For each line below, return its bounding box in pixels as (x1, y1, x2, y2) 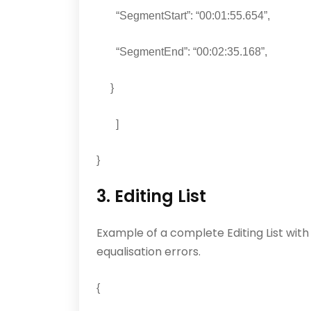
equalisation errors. (96, 244, 201, 260)
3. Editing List (96, 185, 206, 208)
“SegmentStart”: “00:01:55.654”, (96, 10, 270, 22)
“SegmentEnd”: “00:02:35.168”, (96, 46, 267, 58)
